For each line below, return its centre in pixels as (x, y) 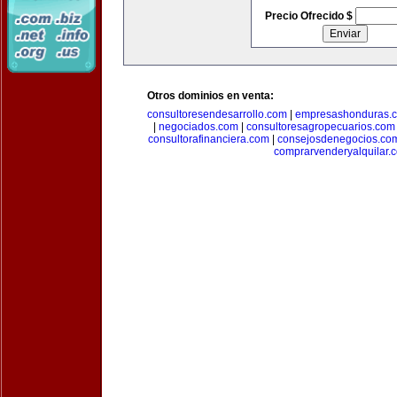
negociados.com (198, 127)
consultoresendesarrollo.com (217, 114)
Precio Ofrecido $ (310, 16)
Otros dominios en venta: (210, 96)
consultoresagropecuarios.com (321, 127)
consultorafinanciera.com (208, 139)
